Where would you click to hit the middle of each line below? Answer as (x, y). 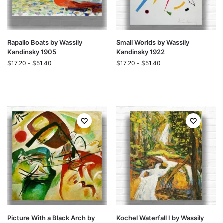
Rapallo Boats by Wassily (45, 42)
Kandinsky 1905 (32, 52)
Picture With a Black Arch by (51, 218)
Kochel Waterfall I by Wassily (160, 218)
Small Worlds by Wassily (153, 42)
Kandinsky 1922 (141, 52)
